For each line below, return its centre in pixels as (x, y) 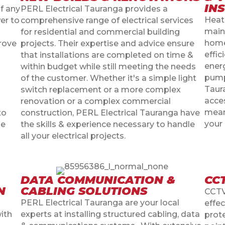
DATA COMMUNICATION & (98, 180)
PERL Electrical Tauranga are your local (100, 202)
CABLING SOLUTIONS (84, 191)
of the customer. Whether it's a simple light (108, 78)
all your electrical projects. (73, 136)
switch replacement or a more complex (100, 89)
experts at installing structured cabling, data (110, 214)
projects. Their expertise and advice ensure (107, 43)
